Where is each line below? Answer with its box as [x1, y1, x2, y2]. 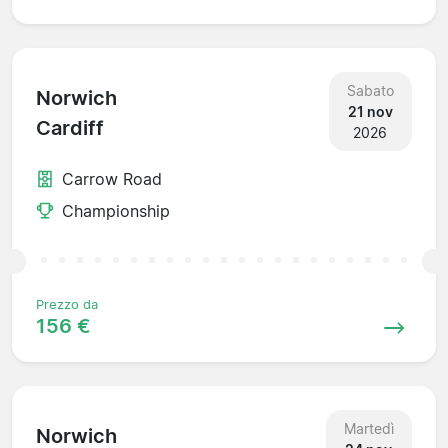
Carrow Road [62, 168, 162, 189]
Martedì [343, 419, 394, 437]
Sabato [346, 81, 394, 99]
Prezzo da [36, 296, 98, 312]
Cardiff [36, 116, 104, 141]
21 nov [347, 102, 393, 120]
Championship [62, 200, 170, 221]
